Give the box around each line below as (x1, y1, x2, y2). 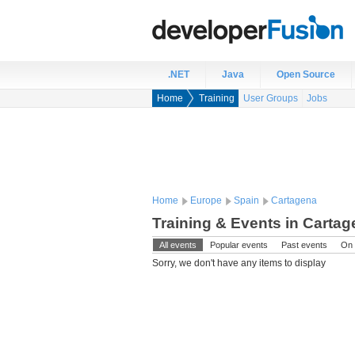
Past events (281, 240, 327, 250)
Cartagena (271, 195, 317, 206)
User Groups (243, 93, 298, 104)
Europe (190, 195, 222, 206)
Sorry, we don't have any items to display (152, 258, 326, 269)
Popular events (210, 240, 268, 250)
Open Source (277, 69, 335, 80)
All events (159, 240, 197, 250)
